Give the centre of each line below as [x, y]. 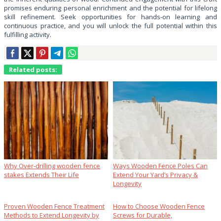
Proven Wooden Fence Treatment [54, 206]
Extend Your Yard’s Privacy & [155, 175]
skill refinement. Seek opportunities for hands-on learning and [110, 17]
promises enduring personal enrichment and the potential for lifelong [110, 8]
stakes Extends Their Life [41, 175]
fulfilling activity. [28, 35]
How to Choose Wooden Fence [159, 206]
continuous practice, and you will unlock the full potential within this [110, 26]
